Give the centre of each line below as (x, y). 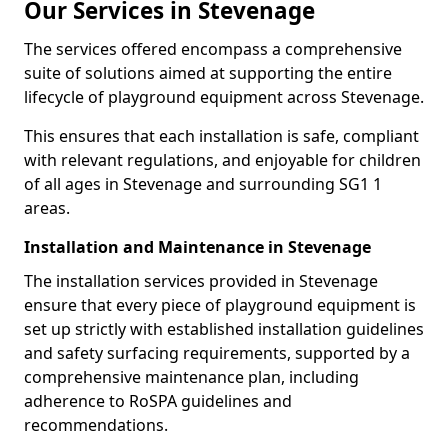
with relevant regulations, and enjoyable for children (222, 160)
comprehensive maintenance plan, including (191, 377)
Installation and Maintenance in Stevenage (197, 247)
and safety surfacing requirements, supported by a (217, 353)
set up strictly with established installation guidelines (224, 329)
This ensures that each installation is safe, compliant (221, 136)
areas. (47, 208)
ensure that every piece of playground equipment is (220, 305)
